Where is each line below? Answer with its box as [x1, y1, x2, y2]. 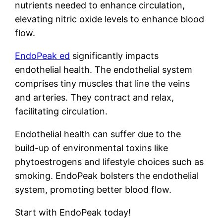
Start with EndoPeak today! [15, 207, 131, 218]
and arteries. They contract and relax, [15, 92, 174, 103]
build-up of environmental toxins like [15, 143, 168, 154]
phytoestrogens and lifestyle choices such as [15, 157, 204, 167]
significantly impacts [70, 51, 159, 61]
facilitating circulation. [15, 106, 108, 117]
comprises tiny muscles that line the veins [15, 78, 190, 89]
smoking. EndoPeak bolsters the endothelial [15, 170, 199, 181]
